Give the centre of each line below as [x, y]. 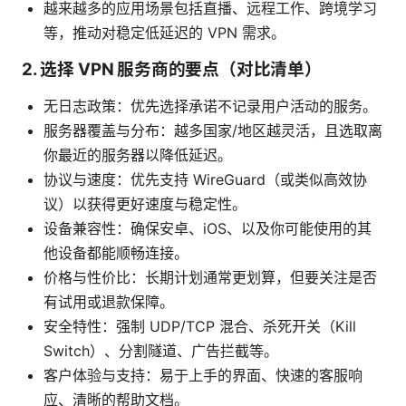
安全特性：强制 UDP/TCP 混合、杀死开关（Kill [200, 327]
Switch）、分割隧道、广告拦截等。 [161, 351]
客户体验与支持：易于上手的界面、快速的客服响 [203, 376]
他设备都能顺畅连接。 [116, 253]
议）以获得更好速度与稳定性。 [145, 204]
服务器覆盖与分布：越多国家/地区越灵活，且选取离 [213, 131]
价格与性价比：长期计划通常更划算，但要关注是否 [210, 278]
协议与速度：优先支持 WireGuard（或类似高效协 [205, 180]
